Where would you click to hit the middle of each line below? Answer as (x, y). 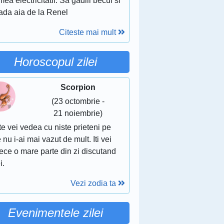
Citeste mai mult (88, 32)
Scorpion (78, 87)
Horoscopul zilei (55, 62)
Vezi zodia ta (94, 183)
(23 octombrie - (78, 101)
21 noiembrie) (78, 113)
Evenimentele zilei (55, 213)
